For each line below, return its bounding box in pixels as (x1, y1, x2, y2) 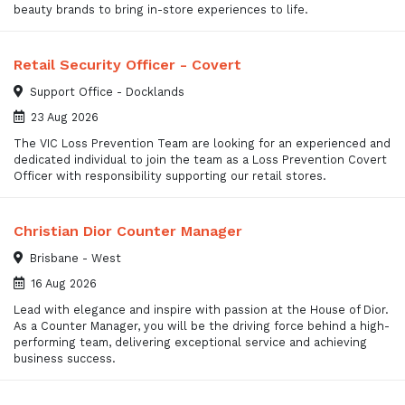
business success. (14, 352, 116, 366)
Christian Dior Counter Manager (14, 221, 242, 240)
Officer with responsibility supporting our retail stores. (14, 169, 326, 184)
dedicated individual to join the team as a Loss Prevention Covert (14, 153, 387, 167)
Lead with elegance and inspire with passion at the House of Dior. (14, 303, 389, 317)
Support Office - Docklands (30, 84, 184, 99)
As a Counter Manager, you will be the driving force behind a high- (14, 319, 390, 334)
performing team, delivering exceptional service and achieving (14, 335, 367, 350)
